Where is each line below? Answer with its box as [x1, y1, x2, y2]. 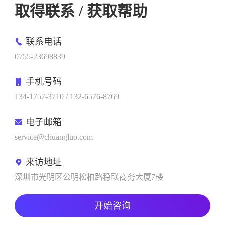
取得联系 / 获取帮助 [14, 3, 147, 19]
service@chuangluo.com [14, 133, 93, 141]
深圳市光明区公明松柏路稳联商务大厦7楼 [14, 173, 163, 181]
